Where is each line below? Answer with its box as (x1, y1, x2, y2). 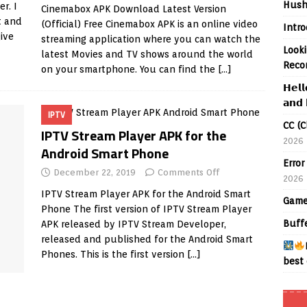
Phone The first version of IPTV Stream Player (40, 204, 251, 214)
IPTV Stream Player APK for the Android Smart (40, 188, 251, 199)
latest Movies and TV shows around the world (40, 49, 253, 60)
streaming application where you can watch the (40, 34, 260, 45)
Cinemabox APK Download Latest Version (40, 3, 226, 14)
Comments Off (157, 167, 219, 177)
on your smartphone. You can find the (40, 64, 218, 75)
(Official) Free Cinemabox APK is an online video (40, 19, 258, 29)
